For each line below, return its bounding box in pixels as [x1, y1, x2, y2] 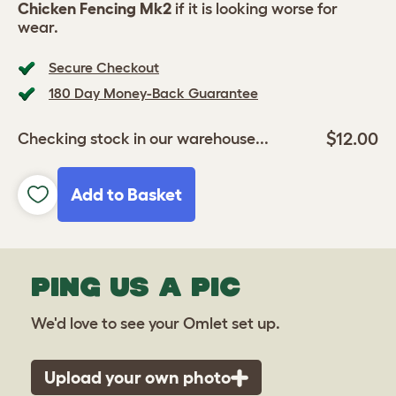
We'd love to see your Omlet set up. [31, 315, 280, 332]
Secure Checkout [49, 59, 159, 75]
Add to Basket [71, 185, 182, 204]
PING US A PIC [31, 270, 241, 301]
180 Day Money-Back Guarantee [49, 85, 258, 101]
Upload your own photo [44, 368, 231, 387]
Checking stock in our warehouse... [18, 129, 269, 148]
